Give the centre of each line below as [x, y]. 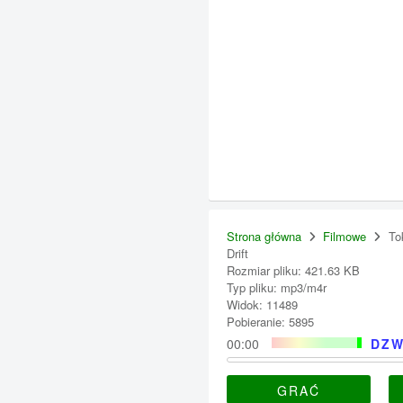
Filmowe [345, 236]
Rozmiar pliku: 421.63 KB [293, 270]
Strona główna [264, 236]
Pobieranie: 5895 [270, 322]
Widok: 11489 [262, 304]
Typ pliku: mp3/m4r [277, 287]
